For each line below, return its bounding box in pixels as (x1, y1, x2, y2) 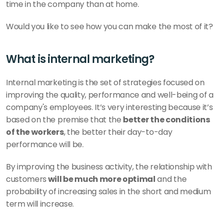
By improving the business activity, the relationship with (6, 161, 212, 172)
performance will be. (6, 139, 86, 150)
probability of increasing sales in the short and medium (6, 186, 211, 197)
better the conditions (123, 114, 210, 125)
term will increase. (6, 198, 76, 210)
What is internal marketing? (6, 52, 155, 67)
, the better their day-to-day (63, 126, 172, 138)
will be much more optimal (47, 173, 156, 185)
